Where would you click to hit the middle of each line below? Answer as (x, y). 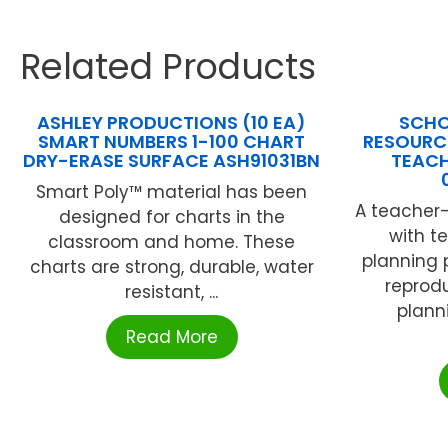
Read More (171, 337)
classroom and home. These (172, 242)
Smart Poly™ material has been (172, 192)
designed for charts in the (171, 217)
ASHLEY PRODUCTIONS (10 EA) (172, 123)
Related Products (168, 67)
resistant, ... (172, 292)
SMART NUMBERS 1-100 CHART (172, 142)
